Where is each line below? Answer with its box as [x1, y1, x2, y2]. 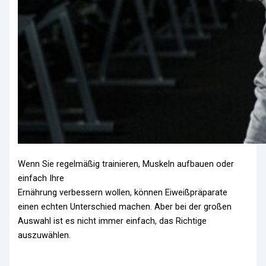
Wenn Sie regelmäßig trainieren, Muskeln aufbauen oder [18, 158, 235, 169]
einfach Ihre [18, 172, 65, 183]
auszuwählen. [18, 229, 71, 240]
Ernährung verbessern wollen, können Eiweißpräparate [18, 186, 228, 198]
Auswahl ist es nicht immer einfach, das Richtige [18, 215, 207, 226]
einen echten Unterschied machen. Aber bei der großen [18, 201, 232, 212]
